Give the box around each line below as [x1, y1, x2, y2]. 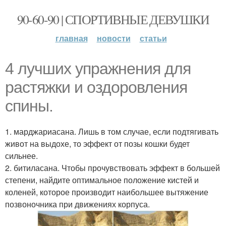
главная [55, 32, 88, 44]
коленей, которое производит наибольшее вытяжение [5, 186, 208, 198]
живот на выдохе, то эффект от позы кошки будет [5, 138, 190, 149]
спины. [5, 97, 53, 115]
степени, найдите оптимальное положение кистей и [5, 174, 199, 186]
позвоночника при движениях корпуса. [5, 198, 150, 210]
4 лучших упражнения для [5, 60, 191, 78]
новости [96, 32, 131, 44]
